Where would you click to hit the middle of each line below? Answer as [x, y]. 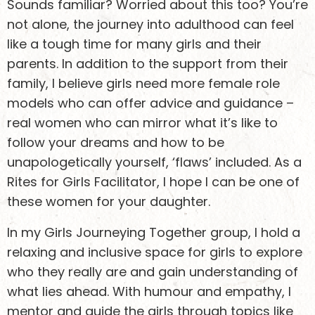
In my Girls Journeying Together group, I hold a [154, 232]
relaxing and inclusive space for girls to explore [155, 252]
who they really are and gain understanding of [153, 272]
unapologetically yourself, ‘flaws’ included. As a [154, 162]
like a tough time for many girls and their [134, 44]
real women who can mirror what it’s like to [142, 123]
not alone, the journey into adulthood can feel [150, 24]
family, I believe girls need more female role [143, 83]
